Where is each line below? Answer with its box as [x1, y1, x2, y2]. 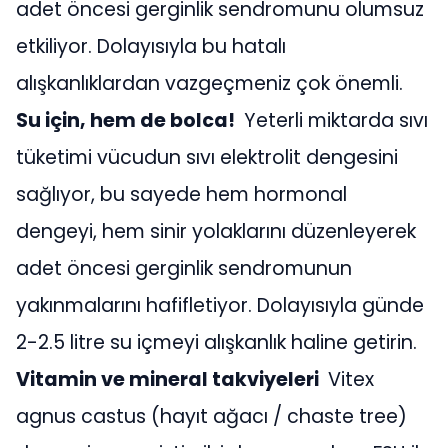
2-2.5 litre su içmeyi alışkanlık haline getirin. [16, 329, 417, 356]
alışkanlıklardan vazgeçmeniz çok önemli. [16, 70, 403, 97]
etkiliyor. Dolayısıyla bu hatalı [16, 33, 286, 60]
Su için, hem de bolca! [16, 107, 239, 134]
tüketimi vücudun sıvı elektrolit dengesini [16, 144, 398, 171]
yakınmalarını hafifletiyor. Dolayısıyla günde [16, 292, 424, 319]
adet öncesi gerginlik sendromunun [16, 255, 352, 282]
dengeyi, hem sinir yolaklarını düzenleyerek [16, 218, 416, 245]
